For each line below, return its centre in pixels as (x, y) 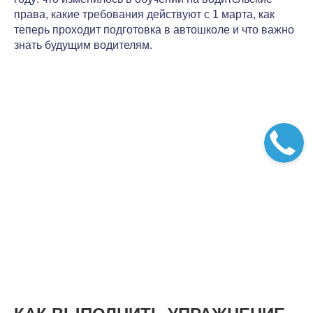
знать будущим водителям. (83, 45)
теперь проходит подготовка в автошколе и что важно (154, 29)
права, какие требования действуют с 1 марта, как (144, 14)
